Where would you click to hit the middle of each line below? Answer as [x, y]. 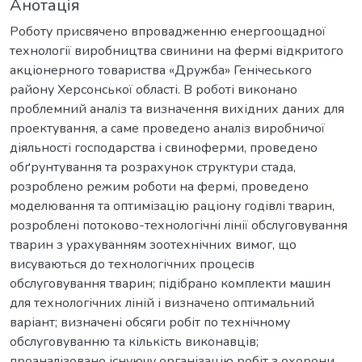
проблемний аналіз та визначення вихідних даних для [177, 109]
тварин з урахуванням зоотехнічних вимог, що [153, 244]
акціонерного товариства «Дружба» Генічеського [161, 70]
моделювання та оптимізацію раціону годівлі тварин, [172, 206]
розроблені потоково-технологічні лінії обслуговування [179, 225]
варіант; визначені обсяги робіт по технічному [150, 322]
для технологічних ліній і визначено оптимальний [162, 303]
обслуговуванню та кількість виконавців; [134, 341]
